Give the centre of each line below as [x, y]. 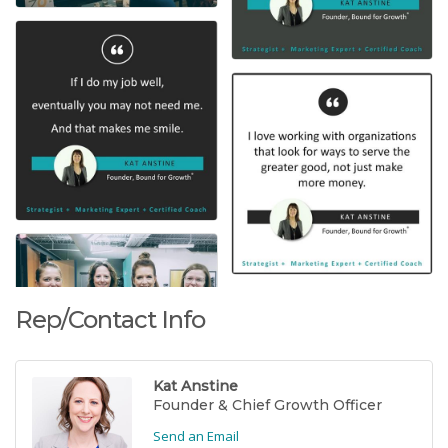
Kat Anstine [195, 385]
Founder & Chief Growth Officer [267, 404]
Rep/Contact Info [110, 319]
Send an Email [196, 435]
